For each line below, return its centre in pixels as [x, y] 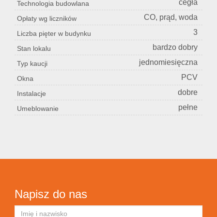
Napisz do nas [51, 194]
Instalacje [31, 94]
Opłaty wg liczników [47, 19]
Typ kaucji [32, 64]
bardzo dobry [175, 47]
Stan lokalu [34, 49]
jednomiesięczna [168, 62]
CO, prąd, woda [171, 17]
